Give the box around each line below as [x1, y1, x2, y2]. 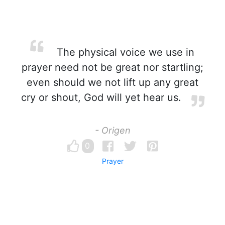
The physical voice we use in [54, 46, 194, 58]
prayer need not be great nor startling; [22, 61, 203, 73]
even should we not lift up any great [27, 76, 198, 88]
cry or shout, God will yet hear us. [21, 91, 181, 103]
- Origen [94, 125, 131, 136]
